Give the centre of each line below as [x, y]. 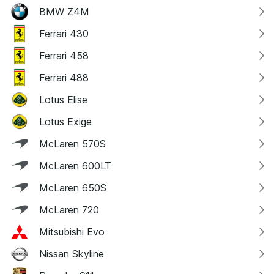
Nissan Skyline [72, 254]
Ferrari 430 [64, 34]
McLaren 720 [69, 210]
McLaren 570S [72, 144]
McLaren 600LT [75, 166]
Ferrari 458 [64, 56]
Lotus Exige [65, 122]
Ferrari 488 [64, 78]
